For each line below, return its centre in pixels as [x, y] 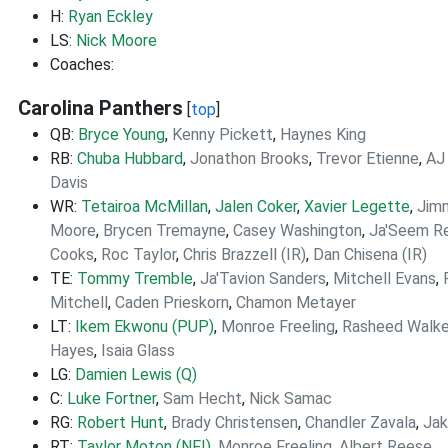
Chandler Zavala [360, 422]
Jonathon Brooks [249, 158]
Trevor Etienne [367, 158]
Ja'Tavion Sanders [263, 278]
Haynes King [323, 134]
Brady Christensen [234, 422]
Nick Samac [290, 398]
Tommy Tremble [135, 278]
